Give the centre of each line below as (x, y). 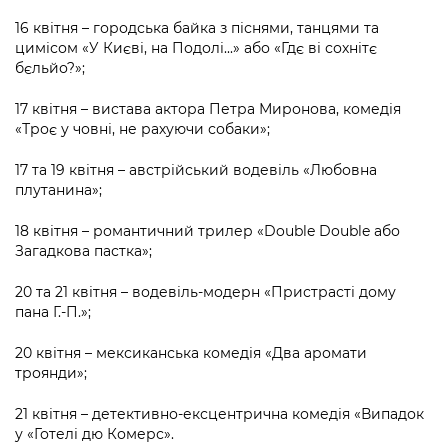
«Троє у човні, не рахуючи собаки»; (142, 128)
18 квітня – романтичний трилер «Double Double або (207, 230)
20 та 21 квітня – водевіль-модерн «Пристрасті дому (205, 291)
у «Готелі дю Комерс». (94, 433)
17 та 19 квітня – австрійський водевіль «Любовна (196, 169)
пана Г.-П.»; (53, 311)
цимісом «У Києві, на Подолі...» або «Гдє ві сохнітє (196, 47)
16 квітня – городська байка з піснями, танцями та (197, 27)
